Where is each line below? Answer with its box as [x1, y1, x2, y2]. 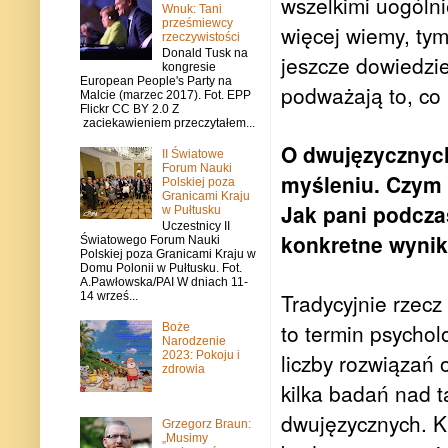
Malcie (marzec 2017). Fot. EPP [80, 87, 251, 102]
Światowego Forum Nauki [80, 233, 220, 248]
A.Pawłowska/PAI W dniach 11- [80, 275, 248, 290]
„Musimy [161, 430, 208, 445]
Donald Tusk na [161, 45, 248, 60]
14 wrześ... [80, 289, 138, 304]
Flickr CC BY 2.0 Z [80, 101, 179, 116]
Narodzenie [161, 333, 226, 348]
